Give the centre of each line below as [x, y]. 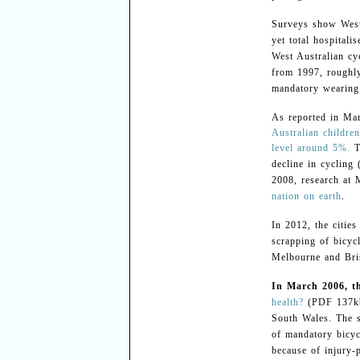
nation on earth [306, 196]
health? [287, 302]
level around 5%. [311, 148]
